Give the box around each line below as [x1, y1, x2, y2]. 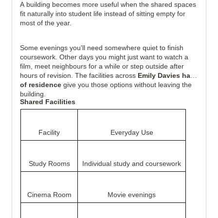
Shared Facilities [20, 98, 75, 106]
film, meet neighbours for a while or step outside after [20, 62, 184, 70]
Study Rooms [28, 160, 70, 167]
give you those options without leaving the [61, 81, 192, 89]
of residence [20, 81, 61, 89]
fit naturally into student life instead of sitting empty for [20, 10, 185, 18]
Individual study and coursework [82, 160, 181, 167]
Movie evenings [108, 191, 156, 199]
